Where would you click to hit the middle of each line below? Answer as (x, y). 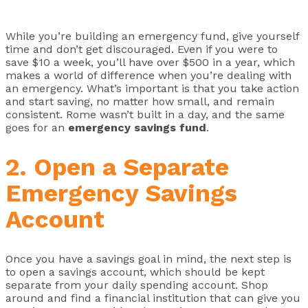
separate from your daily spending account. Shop (137, 285)
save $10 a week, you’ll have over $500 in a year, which (150, 63)
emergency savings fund (137, 128)
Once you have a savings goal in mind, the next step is (148, 259)
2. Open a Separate (117, 167)
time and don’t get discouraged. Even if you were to (142, 49)
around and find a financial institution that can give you (153, 298)
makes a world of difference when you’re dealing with (148, 76)
